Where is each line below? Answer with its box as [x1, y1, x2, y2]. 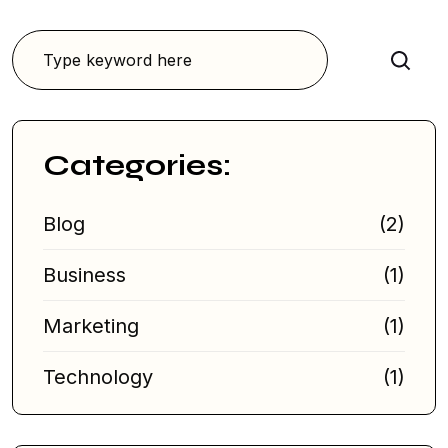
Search [383, 51, 431, 71]
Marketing [43, 313, 139, 338]
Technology [43, 364, 153, 389]
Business [43, 262, 126, 287]
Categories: [43, 146, 231, 183]
